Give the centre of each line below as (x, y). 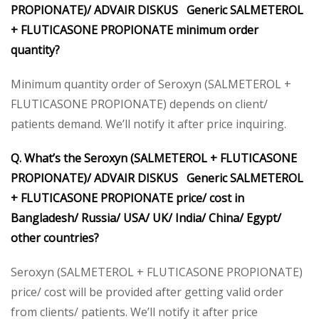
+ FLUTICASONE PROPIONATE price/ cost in (127, 198)
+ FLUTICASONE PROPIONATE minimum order (135, 30)
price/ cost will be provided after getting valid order (147, 292)
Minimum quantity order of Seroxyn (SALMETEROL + (151, 84)
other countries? (55, 237)
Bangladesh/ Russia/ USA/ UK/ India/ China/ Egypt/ (146, 218)
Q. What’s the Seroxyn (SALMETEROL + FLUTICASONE (154, 158)
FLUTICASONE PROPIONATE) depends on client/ (139, 104)
